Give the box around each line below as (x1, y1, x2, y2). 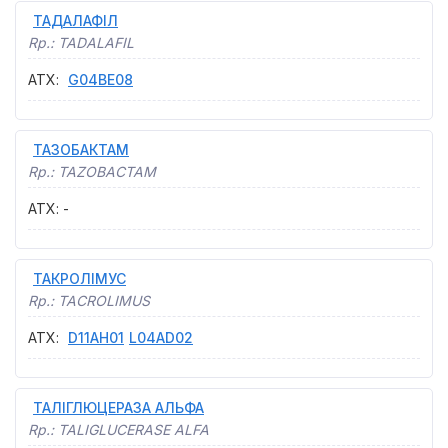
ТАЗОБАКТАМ (33, 141, 129, 158)
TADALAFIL (58, 34, 134, 51)
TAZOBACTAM (58, 163, 156, 180)
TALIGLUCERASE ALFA (58, 421, 209, 438)
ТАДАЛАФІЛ (33, 12, 118, 29)
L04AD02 (129, 329, 193, 346)
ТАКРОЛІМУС (33, 270, 126, 287)
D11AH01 (68, 329, 124, 346)
